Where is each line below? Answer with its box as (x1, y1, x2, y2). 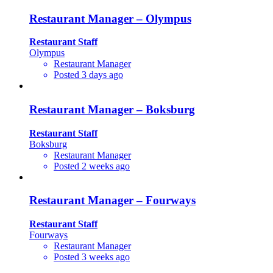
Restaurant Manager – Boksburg (29, 103, 195, 116)
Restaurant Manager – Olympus (29, 12, 191, 25)
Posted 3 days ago (54, 69, 123, 80)
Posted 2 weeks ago (54, 160, 130, 171)
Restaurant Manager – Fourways (29, 194, 196, 207)
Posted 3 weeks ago (54, 252, 130, 263)
